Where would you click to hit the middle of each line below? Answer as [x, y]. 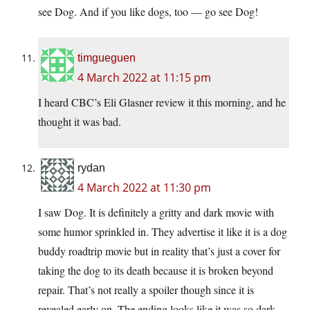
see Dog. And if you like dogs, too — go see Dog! [148, 11]
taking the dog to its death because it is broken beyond [156, 270]
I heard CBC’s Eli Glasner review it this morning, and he [162, 102]
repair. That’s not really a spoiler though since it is [146, 289]
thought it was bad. [80, 121]
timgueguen [107, 57]
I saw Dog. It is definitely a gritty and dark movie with [156, 212]
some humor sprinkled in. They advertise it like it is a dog [163, 231]
